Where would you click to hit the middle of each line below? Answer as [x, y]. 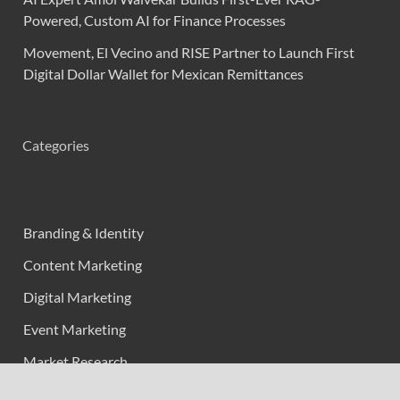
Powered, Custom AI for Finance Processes [154, 21]
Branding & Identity [83, 233]
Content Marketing [83, 265]
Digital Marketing [77, 297]
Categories [56, 146]
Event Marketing [75, 329]
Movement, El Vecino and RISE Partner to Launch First [189, 53]
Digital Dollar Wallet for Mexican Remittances [163, 74]
